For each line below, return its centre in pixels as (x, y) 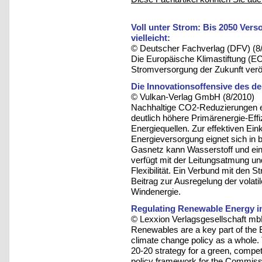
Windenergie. (156, 191)
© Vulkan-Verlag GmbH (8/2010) (193, 96)
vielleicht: (151, 37)
